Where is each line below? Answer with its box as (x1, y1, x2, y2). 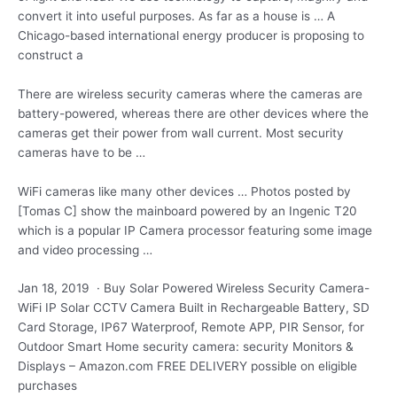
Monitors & (289, 339, 354, 354)
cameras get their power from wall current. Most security (18, 125, 344, 140)
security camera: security (143, 339, 289, 354)
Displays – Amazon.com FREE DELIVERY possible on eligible (18, 359, 357, 374)
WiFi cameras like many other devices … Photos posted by (18, 183, 351, 198)
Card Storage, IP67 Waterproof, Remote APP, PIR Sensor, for (18, 320, 364, 335)
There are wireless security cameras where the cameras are (18, 86, 362, 101)
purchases (18, 378, 77, 393)
